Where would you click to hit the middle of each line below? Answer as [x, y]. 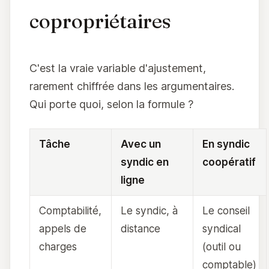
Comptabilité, [71, 211]
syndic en [145, 162]
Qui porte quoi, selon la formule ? [111, 104]
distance [141, 229]
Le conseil [226, 211]
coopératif [229, 162]
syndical [222, 229]
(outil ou [222, 247]
